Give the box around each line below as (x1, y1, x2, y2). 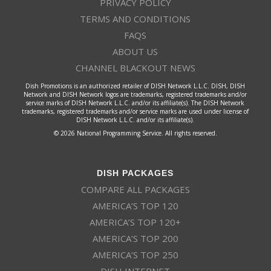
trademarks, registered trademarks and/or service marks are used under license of (22, 106, 249, 116)
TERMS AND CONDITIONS (80, 13, 191, 25)
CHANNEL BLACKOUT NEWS (75, 62, 195, 74)
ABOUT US (113, 45, 158, 57)
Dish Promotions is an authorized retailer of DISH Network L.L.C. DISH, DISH (25, 81, 246, 90)
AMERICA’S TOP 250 (92, 248, 178, 261)
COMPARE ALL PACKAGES (80, 183, 190, 195)
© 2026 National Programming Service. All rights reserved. (53, 129, 217, 137)
